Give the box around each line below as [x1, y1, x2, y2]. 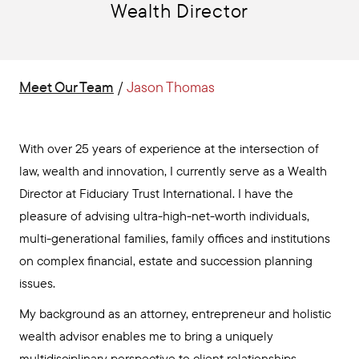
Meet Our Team [19, 78, 114, 96]
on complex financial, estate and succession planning [19, 252, 313, 268]
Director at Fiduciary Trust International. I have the [19, 185, 293, 201]
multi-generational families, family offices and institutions [19, 230, 330, 246]
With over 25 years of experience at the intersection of [19, 140, 319, 156]
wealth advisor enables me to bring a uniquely [19, 328, 273, 344]
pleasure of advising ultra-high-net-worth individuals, [19, 208, 309, 224]
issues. [19, 275, 62, 291]
